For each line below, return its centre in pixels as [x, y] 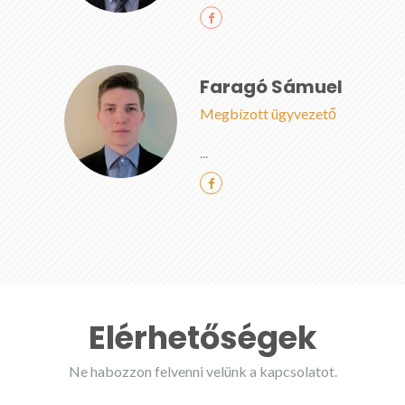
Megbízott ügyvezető [268, 113]
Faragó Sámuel [271, 87]
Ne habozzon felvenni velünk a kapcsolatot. [202, 371]
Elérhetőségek [202, 338]
